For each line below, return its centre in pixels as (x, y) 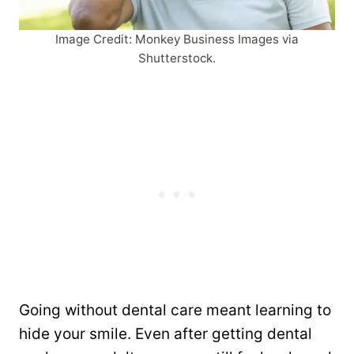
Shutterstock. (177, 58)
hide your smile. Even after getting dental (166, 333)
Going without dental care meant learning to (175, 310)
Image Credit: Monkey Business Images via (177, 39)
